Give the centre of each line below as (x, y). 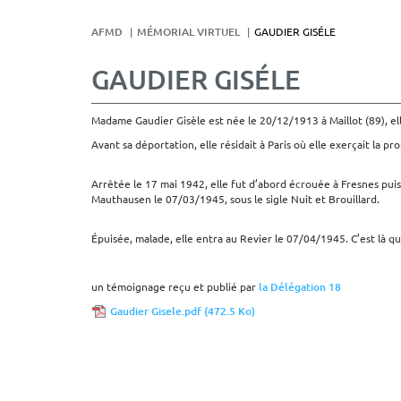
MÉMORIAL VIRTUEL (188, 31)
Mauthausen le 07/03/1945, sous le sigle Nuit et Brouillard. (235, 198)
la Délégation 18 (300, 286)
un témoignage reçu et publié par (175, 286)
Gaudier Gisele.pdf (157, 311)
